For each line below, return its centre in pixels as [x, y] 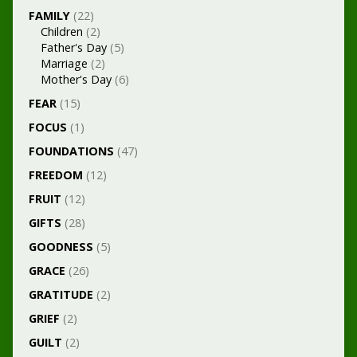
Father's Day [73, 47]
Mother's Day [76, 79]
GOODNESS [61, 247]
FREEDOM [55, 175]
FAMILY [49, 16]
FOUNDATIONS [71, 151]
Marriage [64, 63]
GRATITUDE [61, 294]
